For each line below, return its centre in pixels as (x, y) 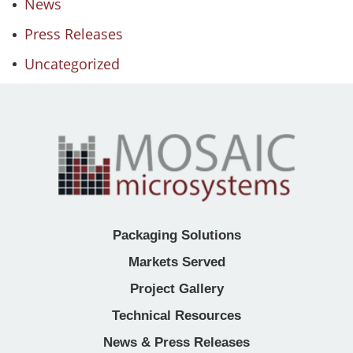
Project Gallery (176, 289)
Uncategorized (72, 63)
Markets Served (176, 262)
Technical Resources (176, 316)
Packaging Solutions (176, 236)
